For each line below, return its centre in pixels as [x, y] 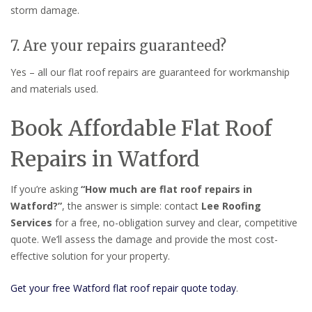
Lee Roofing [231, 205]
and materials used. [54, 88]
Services [31, 222]
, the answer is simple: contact [132, 205]
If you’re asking [46, 189]
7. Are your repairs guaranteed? [118, 45]
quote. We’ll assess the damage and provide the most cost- [144, 239]
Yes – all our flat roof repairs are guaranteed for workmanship [150, 72]
